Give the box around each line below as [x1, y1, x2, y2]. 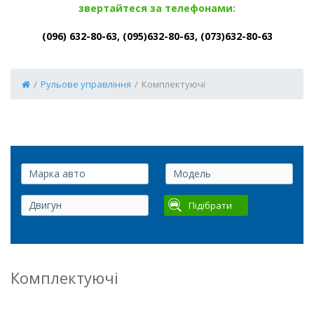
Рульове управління [41, 78, 131, 90]
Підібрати [189, 199, 232, 212]
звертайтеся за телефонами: [78, 1, 235, 15]
